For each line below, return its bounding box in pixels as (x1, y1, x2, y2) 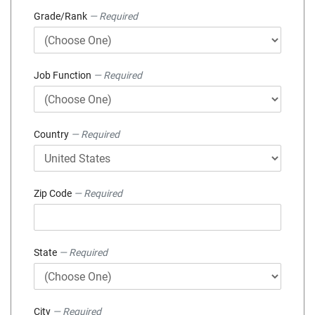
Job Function (34, 70, 94, 82)
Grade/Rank (34, 11, 89, 22)
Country (34, 129, 71, 141)
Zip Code (34, 188, 74, 200)
